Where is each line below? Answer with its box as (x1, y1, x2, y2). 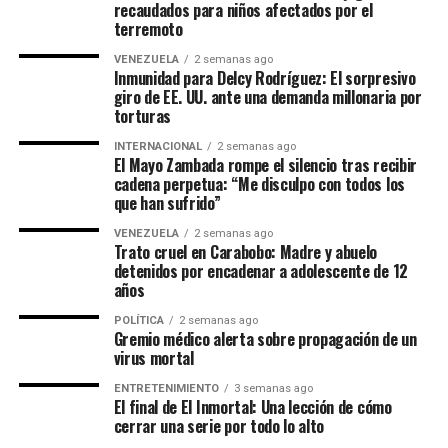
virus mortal (113, 346, 194, 370)
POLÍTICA (113, 314, 164, 327)
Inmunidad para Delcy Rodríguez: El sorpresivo (113, 66, 416, 90)
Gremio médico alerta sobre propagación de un (113, 327, 417, 351)
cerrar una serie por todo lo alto (113, 414, 325, 438)
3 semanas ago (233, 382, 313, 395)
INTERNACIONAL (113, 140, 202, 153)
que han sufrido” (113, 191, 221, 215)
